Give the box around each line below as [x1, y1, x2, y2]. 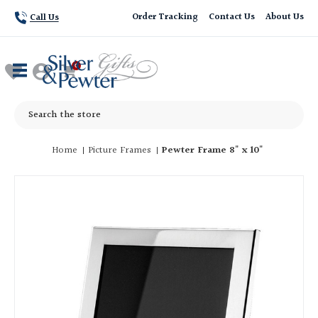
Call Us [29, 11, 59, 25]
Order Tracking [132, 10, 198, 24]
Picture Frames [88, 143, 152, 158]
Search [14, 100, 43, 116]
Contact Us [208, 10, 256, 24]
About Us [265, 10, 304, 24]
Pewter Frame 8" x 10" [162, 143, 264, 158]
